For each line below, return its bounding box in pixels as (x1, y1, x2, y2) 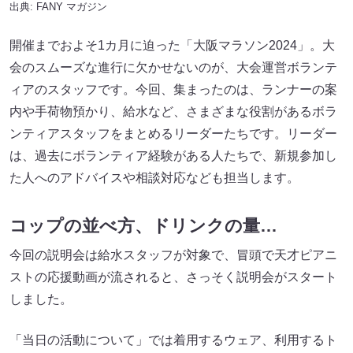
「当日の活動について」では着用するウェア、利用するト (9, 333, 337, 347)
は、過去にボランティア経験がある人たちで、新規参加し (9, 148, 337, 162)
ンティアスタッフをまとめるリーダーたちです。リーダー (9, 126, 337, 140)
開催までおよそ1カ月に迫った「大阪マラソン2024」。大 (9, 38, 335, 52)
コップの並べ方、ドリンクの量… (9, 216, 277, 236)
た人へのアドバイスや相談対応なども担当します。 (9, 170, 299, 184)
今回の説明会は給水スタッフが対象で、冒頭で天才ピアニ (9, 248, 337, 262)
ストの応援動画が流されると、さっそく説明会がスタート (9, 270, 337, 284)
